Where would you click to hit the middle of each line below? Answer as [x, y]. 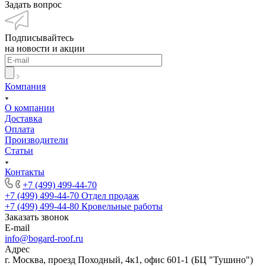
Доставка [23, 118]
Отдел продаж [110, 195]
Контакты [25, 172]
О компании [30, 107]
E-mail [17, 227]
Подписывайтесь [39, 37]
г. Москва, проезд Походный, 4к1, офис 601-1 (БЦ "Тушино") [129, 259]
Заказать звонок [37, 217]
